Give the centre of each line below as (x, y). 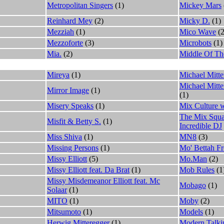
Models (191, 211)
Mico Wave (198, 31)
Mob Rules (197, 169)
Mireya (58, 74)
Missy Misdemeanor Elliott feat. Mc (103, 180)
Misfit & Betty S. (74, 121)
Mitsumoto (64, 211)
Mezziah (60, 31)
